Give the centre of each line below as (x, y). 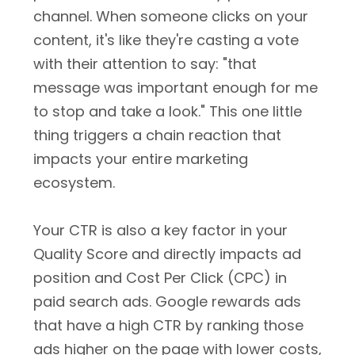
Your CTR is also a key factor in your (160, 230)
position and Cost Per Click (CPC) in (160, 278)
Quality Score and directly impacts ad (167, 254)
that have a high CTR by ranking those (168, 325)
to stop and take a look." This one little (168, 111)
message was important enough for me (176, 88)
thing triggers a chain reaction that (157, 135)
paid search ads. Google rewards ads (167, 302)
